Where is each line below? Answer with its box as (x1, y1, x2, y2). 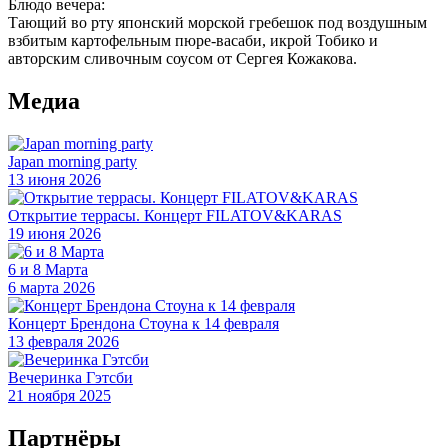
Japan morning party (8, 152, 137, 170)
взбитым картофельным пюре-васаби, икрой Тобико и (8, 32, 378, 49)
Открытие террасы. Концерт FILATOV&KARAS (8, 206, 342, 224)
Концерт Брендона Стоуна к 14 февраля (8, 314, 279, 332)
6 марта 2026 (8, 278, 95, 296)
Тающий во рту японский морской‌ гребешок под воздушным (8, 14, 427, 31)
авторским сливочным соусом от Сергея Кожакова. (8, 50, 357, 67)
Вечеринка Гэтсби (8, 368, 133, 386)
